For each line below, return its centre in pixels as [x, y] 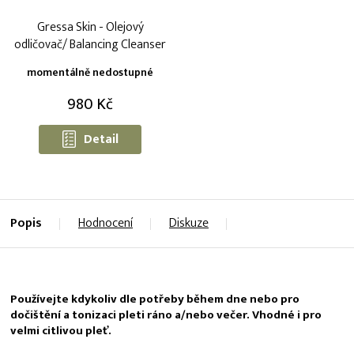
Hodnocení [105, 223]
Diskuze [189, 223]
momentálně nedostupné [90, 72]
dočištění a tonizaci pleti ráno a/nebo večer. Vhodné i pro [166, 314]
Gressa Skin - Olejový [90, 27]
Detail [101, 139]
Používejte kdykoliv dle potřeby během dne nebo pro [155, 299]
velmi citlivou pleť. [62, 330]
